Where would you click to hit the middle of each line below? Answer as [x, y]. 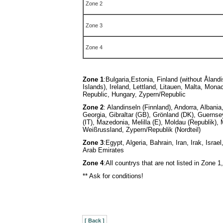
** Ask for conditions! [113, 176]
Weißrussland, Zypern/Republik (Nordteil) [142, 130]
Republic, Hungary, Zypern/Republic [134, 94]
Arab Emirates [103, 150]
